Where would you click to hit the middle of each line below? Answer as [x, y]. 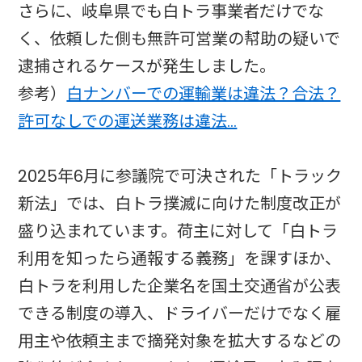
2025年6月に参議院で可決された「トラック [180, 176]
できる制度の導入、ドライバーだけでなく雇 [180, 313]
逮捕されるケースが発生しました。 [147, 66]
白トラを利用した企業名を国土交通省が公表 [180, 286]
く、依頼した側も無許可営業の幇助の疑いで [179, 38]
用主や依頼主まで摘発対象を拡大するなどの [180, 341]
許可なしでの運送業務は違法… [128, 121]
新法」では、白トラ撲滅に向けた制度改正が [180, 203]
